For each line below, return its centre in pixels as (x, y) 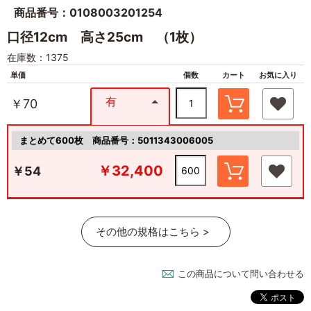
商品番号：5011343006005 (153, 140)
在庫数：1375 (38, 57)
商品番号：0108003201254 (88, 12)
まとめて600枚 (56, 140)
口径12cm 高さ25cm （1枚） (104, 37)
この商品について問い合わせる (241, 273)
